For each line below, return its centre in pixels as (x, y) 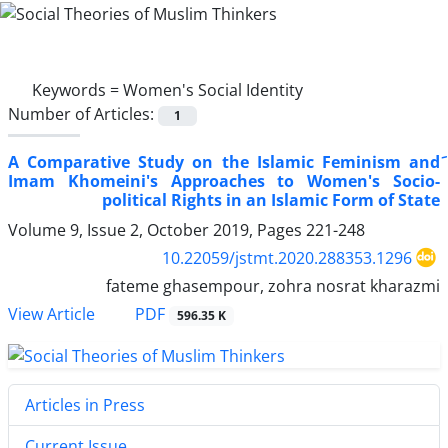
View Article (51, 314)
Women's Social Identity (213, 89)
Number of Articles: (83, 113)
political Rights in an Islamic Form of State (271, 199)
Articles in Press (85, 404)
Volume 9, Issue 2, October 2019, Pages (157, 229)
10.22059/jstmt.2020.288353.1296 (287, 257)
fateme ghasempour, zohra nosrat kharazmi (273, 285)
